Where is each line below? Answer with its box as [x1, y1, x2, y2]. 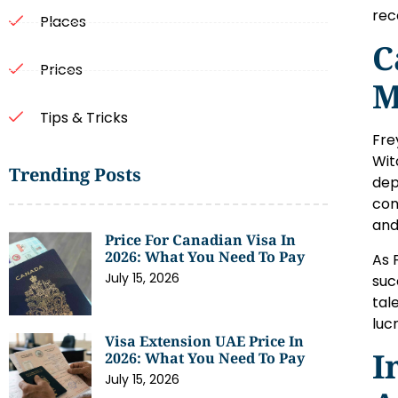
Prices [40, 60, 83, 81]
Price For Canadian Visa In [105, 230, 297, 251]
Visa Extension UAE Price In [105, 330, 305, 351]
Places [40, 12, 86, 33]
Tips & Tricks [40, 107, 128, 129]
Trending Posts [9, 163, 141, 187]
